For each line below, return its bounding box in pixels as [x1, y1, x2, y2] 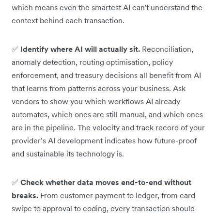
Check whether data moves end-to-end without [20, 177, 191, 187]
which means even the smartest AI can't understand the [12, 2, 202, 12]
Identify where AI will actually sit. [20, 44, 140, 54]
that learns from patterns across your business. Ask [12, 83, 186, 93]
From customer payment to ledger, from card [40, 190, 195, 200]
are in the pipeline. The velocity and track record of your [12, 122, 205, 132]
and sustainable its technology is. [12, 148, 124, 158]
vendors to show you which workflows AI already [12, 96, 180, 106]
